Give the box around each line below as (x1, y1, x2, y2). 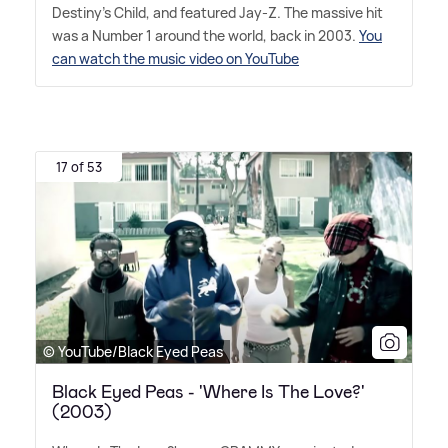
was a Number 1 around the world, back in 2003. (52, 26, 359, 46)
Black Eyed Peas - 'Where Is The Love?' (52, 379, 365, 404)
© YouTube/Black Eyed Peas (43, 341, 223, 361)
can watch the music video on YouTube (52, 49, 299, 69)
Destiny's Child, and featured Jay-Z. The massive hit (52, 3, 383, 23)
